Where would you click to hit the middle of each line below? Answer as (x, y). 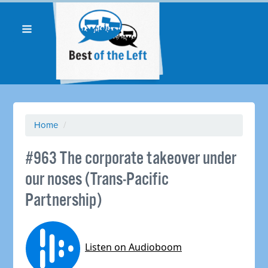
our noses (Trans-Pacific (97, 179)
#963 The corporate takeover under (131, 159)
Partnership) (64, 200)
